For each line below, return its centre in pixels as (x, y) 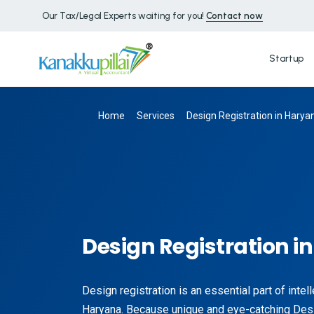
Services (156, 115)
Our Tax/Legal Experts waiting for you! (124, 15)
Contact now (234, 15)
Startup (286, 58)
